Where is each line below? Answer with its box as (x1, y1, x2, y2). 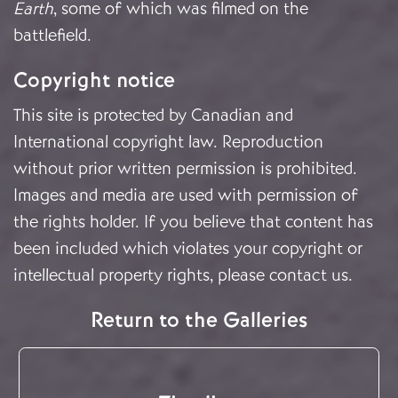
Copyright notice (13, 67, 175, 94)
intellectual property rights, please (13, 264, 269, 287)
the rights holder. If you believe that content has (13, 211, 373, 234)
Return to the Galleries (91, 306, 307, 334)
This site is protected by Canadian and (13, 104, 293, 127)
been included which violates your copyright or (13, 237, 362, 260)
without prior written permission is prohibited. (13, 157, 357, 180)
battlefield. (13, 24, 92, 47)
